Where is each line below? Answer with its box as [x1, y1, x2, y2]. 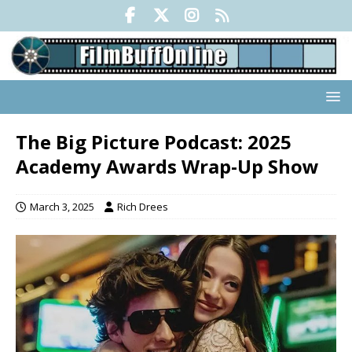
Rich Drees [117, 200, 168, 214]
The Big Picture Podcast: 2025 [16, 129, 291, 156]
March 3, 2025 [30, 200, 94, 214]
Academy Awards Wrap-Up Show [16, 153, 319, 180]
